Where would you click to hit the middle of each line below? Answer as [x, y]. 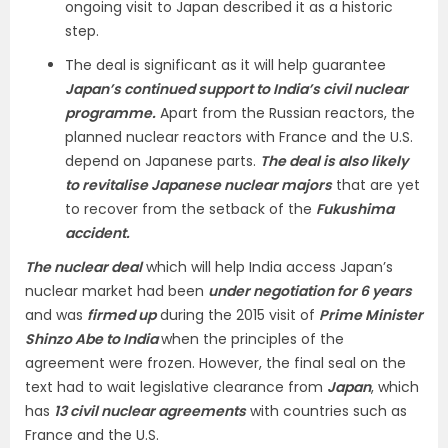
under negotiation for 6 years [310, 291]
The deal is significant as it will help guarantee [225, 65]
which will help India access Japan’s [267, 267]
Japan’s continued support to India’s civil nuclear [236, 89]
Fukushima [355, 209]
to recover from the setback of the [190, 209]
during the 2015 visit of [237, 315]
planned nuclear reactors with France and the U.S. [239, 137]
